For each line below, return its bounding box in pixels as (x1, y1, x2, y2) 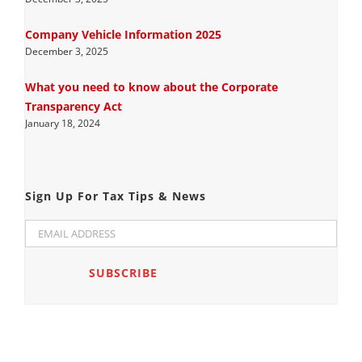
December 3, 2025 (24, 44, 108, 58)
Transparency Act (24, 98, 122, 114)
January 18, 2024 (24, 116, 100, 130)
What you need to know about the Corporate (24, 78, 278, 95)
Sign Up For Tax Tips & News (24, 188, 206, 204)
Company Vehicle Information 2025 (24, 26, 221, 42)
